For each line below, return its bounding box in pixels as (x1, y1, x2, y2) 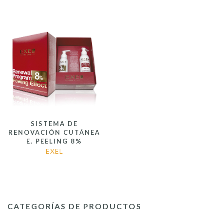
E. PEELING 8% (26, 137, 82, 145)
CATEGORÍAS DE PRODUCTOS (7, 201, 142, 211)
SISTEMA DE (31, 120, 78, 128)
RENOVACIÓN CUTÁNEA (8, 128, 100, 137)
